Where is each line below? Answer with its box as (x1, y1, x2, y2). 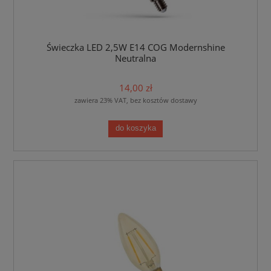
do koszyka (115, 124, 156, 133)
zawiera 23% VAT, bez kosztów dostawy (74, 95, 197, 105)
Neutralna (115, 52, 156, 65)
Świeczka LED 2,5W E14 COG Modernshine (46, 41, 225, 54)
